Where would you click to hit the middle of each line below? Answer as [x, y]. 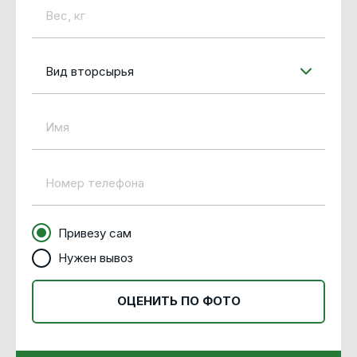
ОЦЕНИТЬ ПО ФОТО [178, 301]
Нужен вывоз [96, 258]
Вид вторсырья [90, 71]
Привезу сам [95, 233]
